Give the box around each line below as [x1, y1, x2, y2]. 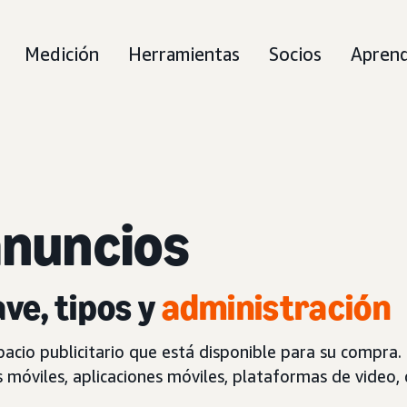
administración [161, 285, 392, 329]
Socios [269, 44, 322, 65]
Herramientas [128, 44, 240, 65]
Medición [25, 44, 99, 65]
